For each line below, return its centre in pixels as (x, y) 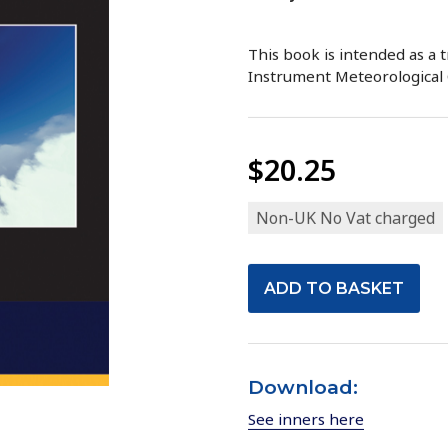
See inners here (306, 418)
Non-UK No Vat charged (345, 217)
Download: (303, 386)
